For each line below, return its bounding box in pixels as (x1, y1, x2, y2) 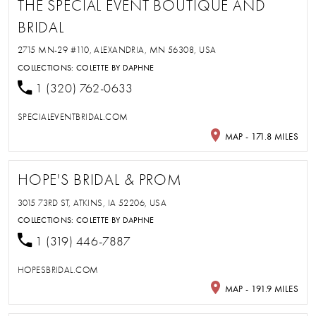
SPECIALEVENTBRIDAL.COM (17, 111, 128, 123)
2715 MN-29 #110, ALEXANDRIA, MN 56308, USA (17, 44, 217, 56)
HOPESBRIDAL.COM (17, 264, 99, 275)
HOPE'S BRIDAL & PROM (17, 171, 183, 189)
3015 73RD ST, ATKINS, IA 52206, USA (17, 197, 167, 208)
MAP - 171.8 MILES (222, 130, 299, 142)
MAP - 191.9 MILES (222, 284, 299, 295)
